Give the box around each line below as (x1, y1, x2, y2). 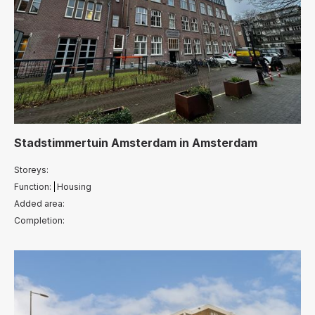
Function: (14, 181, 51, 192)
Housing (57, 181, 91, 192)
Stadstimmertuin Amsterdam (14, 135, 176, 150)
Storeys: (14, 164, 49, 175)
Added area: (14, 198, 65, 209)
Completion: (14, 214, 65, 226)
